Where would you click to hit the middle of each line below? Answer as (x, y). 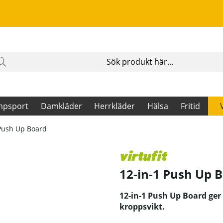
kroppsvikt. (142, 207)
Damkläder (61, 106)
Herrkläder (115, 106)
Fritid (190, 106)
